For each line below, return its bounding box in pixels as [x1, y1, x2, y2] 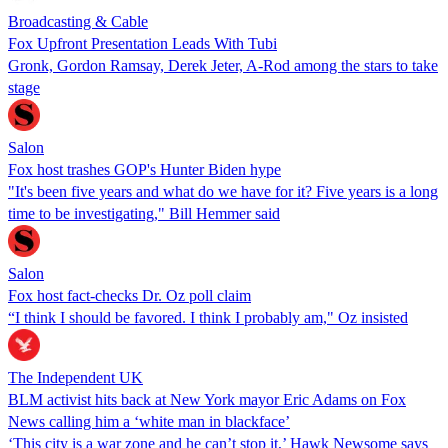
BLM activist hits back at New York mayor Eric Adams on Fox [8, 390, 406, 408]
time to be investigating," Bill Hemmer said [8, 204, 280, 222]
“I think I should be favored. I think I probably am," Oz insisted [8, 308, 408, 326]
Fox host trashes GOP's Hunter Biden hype [8, 160, 281, 178]
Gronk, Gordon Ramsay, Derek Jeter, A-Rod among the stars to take [8, 56, 438, 74]
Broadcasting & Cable [8, 12, 148, 30]
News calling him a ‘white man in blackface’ [8, 412, 290, 430]
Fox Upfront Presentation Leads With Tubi [8, 34, 277, 52]
